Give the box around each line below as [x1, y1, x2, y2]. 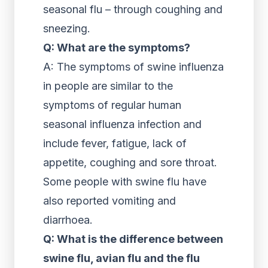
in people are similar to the [43, 80, 173, 92]
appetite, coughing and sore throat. [43, 156, 217, 169]
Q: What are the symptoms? [43, 41, 190, 54]
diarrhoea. [43, 214, 93, 226]
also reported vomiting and [43, 194, 176, 207]
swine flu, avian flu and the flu [43, 252, 200, 264]
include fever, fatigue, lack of [43, 137, 187, 150]
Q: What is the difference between [43, 233, 223, 245]
